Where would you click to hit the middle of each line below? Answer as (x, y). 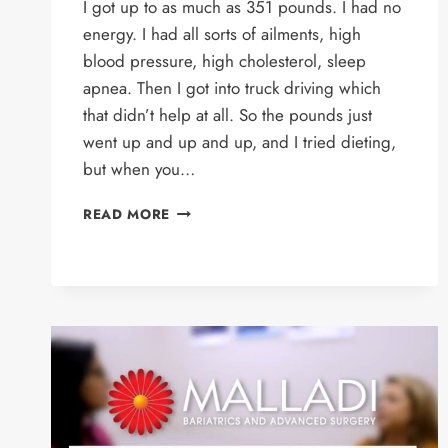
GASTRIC (202, 272)
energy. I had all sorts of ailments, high (222, 34)
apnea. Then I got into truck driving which (232, 88)
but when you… (139, 169)
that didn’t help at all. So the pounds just (227, 115)
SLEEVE (196, 293)
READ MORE (127, 214)
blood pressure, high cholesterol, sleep (224, 61)
